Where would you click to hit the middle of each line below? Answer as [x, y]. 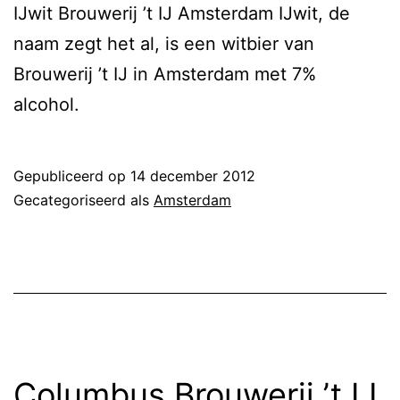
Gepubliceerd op [72, 175]
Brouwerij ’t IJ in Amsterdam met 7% [165, 74]
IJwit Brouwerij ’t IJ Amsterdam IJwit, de [182, 13]
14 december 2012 [193, 175]
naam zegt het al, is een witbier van [164, 43]
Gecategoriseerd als [83, 200]
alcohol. [46, 104]
